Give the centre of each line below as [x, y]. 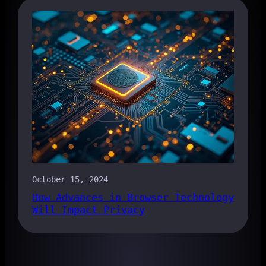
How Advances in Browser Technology [133, 197]
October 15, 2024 [70, 179]
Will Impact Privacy [88, 210]
